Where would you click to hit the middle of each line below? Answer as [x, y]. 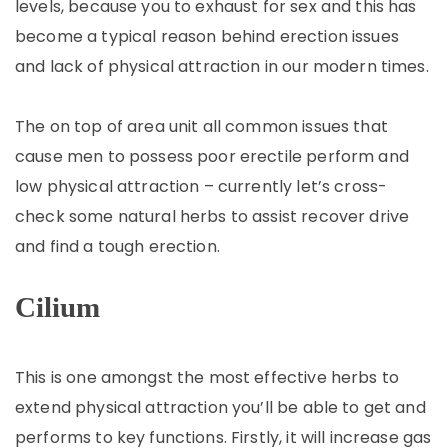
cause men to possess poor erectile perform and [212, 156]
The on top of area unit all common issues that [201, 126]
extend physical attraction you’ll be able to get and [220, 407]
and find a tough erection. [117, 246]
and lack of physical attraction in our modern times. [222, 66]
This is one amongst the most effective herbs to [207, 377]
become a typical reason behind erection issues [207, 36]
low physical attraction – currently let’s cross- [201, 186]
